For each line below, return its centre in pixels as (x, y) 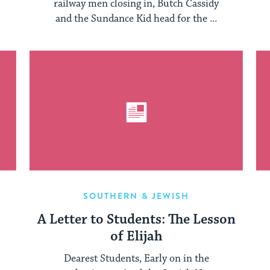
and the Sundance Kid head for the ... (136, 18)
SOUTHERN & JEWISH (136, 196)
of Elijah (136, 236)
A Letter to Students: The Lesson (136, 219)
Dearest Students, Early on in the (136, 258)
